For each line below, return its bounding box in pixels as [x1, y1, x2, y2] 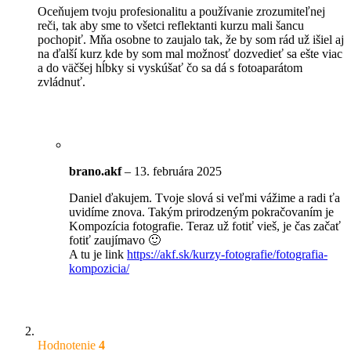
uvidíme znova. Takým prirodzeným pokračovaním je [69, 204, 334, 219]
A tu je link [69, 247, 127, 261]
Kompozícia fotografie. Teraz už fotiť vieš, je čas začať [69, 219, 341, 233]
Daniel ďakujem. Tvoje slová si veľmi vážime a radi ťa [69, 190, 340, 204]
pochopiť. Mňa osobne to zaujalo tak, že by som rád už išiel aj [38, 32, 344, 46]
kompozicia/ [69, 261, 129, 275]
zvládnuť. [38, 74, 85, 89]
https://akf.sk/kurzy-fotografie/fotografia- [127, 247, 327, 261]
